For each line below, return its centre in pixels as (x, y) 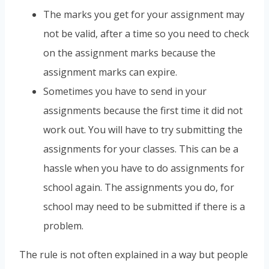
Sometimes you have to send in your (125, 91)
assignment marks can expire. (110, 72)
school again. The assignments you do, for (139, 187)
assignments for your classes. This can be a (141, 149)
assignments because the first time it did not (143, 110)
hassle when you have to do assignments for (144, 168)
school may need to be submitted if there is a (144, 206)
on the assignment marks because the (129, 53)
